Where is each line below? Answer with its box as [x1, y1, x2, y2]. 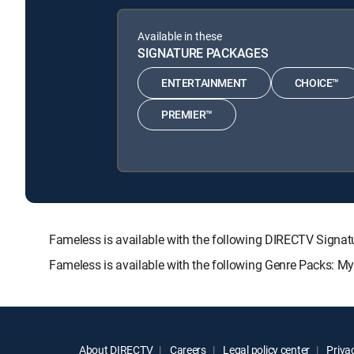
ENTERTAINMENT [161, 75, 247, 91]
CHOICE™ [294, 75, 340, 91]
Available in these [137, 28, 222, 43]
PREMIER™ [161, 107, 213, 122]
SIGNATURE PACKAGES [137, 43, 269, 62]
